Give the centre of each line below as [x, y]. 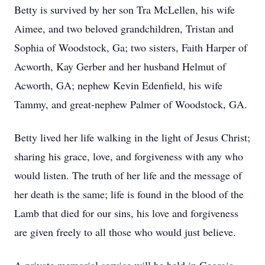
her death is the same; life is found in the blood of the [129, 194]
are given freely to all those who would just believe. [125, 232]
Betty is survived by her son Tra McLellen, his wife [125, 9]
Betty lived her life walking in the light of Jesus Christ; [132, 137]
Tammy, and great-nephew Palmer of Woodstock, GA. [131, 104]
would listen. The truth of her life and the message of [128, 175]
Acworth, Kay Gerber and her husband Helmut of [120, 66]
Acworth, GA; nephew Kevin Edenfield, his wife [118, 85]
